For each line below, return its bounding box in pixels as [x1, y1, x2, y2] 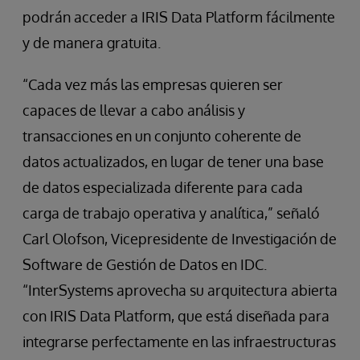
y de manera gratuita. [22, 34, 161, 51]
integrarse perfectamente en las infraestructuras [22, 333, 336, 350]
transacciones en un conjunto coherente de [22, 127, 301, 145]
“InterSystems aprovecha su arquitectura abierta [22, 281, 337, 299]
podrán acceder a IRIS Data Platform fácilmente [22, 8, 335, 26]
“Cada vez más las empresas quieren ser [22, 76, 283, 93]
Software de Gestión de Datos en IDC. [22, 256, 267, 273]
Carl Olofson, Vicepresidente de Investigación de [22, 230, 337, 247]
